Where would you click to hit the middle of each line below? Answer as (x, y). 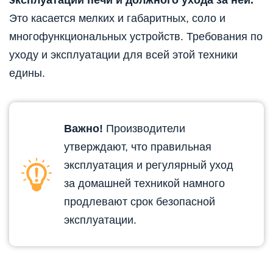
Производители (144, 128)
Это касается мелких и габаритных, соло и (117, 18)
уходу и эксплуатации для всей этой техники (123, 55)
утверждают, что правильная (138, 147)
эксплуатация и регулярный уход (149, 165)
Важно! (83, 128)
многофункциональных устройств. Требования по (136, 36)
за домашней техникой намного (144, 183)
